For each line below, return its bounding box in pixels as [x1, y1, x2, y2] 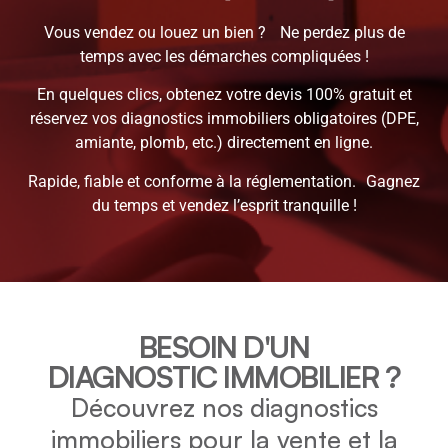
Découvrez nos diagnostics [70, 392, 378, 424]
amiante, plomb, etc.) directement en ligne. [75, 133, 373, 153]
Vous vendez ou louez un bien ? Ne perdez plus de [43, 22, 405, 42]
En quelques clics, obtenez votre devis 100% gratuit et [36, 85, 412, 105]
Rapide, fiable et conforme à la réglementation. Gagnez [28, 171, 420, 191]
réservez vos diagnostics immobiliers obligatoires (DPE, [29, 109, 419, 129]
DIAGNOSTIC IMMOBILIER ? [47, 358, 401, 396]
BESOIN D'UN [138, 328, 310, 366]
